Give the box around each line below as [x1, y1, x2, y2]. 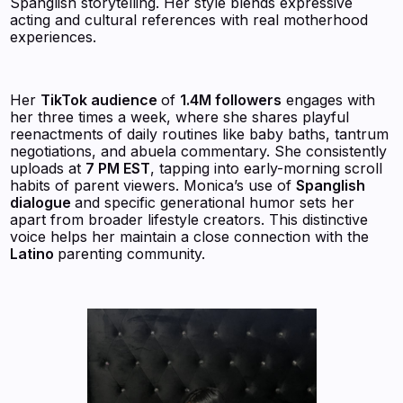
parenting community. [58, 244, 206, 263]
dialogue [10, 193, 76, 211]
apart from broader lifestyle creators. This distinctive [10, 210, 369, 228]
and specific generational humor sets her [75, 193, 355, 211]
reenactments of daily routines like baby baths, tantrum [10, 124, 390, 143]
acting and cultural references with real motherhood [10, 10, 369, 29]
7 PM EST [85, 158, 151, 177]
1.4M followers [180, 90, 282, 109]
